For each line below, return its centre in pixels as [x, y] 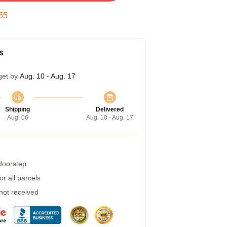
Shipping [17, 109]
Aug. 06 [17, 118]
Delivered [110, 109]
